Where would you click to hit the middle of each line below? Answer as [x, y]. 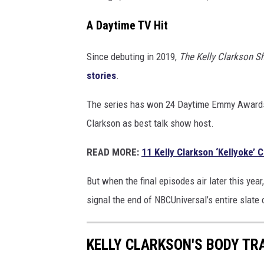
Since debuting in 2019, [133, 57]
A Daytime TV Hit [127, 26]
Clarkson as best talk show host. [150, 123]
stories [101, 76]
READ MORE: [113, 152]
